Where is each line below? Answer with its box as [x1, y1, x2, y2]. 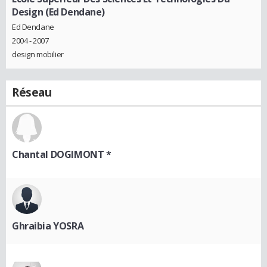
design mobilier [12, 49, 64, 60]
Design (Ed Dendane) [12, 5, 105, 18]
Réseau [12, 85, 52, 101]
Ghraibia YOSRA [12, 219, 84, 233]
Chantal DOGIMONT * [12, 148, 111, 162]
